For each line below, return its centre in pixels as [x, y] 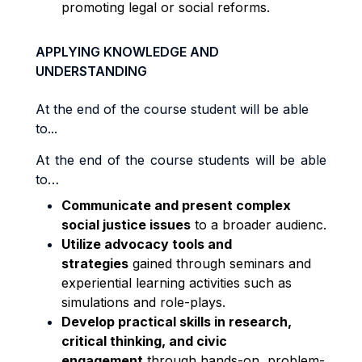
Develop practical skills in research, [177, 322]
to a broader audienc [257, 225]
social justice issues [126, 225]
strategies [95, 263]
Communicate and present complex [176, 205]
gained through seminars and [220, 263]
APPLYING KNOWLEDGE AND [127, 52]
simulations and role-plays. [143, 302]
